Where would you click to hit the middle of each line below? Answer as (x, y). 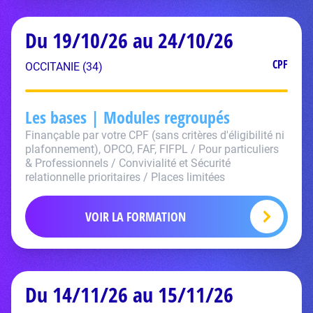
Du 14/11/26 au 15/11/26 (129, 294)
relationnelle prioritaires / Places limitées (125, 177)
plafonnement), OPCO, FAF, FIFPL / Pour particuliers (152, 149)
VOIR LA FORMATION (136, 217)
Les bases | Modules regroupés (128, 117)
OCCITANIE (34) (64, 67)
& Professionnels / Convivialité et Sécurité (128, 163)
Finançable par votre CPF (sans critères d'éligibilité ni (155, 135)
